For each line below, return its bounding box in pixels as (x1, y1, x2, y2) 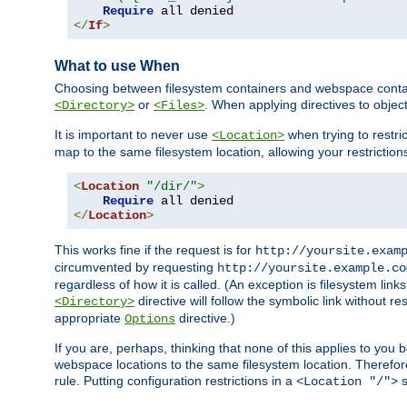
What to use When (55, 57, 180, 74)
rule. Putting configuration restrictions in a (55, 373, 296, 389)
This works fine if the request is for (55, 243, 255, 258)
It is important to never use (55, 127, 212, 143)
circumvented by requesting (55, 260, 217, 275)
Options (124, 312, 175, 327)
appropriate (55, 311, 124, 326)
